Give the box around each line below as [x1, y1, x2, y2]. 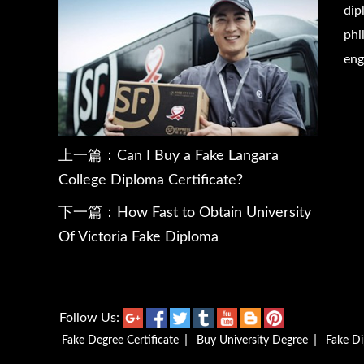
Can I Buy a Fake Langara [117, 149, 279, 163]
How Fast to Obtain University [117, 206, 311, 220]
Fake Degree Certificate [62, 335, 179, 346]
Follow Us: [59, 311, 123, 324]
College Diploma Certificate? [58, 173, 243, 188]
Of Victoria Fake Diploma [58, 230, 219, 245]
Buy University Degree [197, 335, 308, 346]
